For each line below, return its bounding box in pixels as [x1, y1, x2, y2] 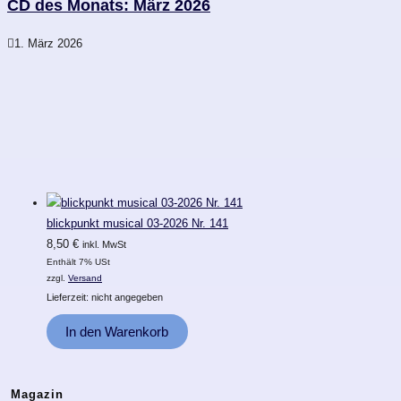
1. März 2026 [14, 36, 82, 50]
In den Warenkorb [65, 324, 169, 339]
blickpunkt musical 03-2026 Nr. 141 [47, 216, 228, 230]
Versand [68, 272, 102, 283]
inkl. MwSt [82, 238, 126, 250]
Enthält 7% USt [47, 256, 110, 267]
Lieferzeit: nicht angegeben [47, 291, 163, 303]
